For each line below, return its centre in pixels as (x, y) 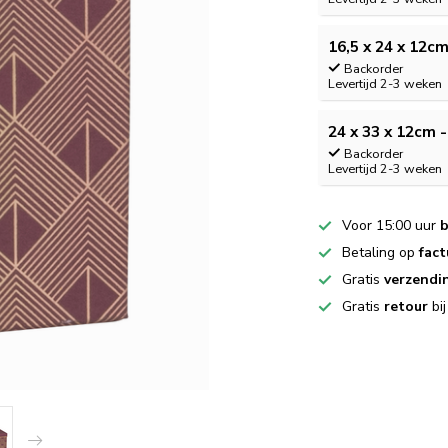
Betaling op (381, 252)
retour (406, 306)
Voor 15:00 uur (391, 225)
